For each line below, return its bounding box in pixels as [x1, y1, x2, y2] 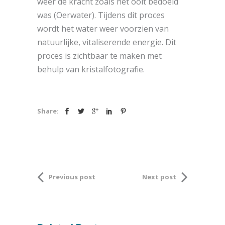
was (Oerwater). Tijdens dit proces [37, 9, 165, 21]
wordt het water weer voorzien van [37, 23, 169, 34]
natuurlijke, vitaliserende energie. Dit [37, 36, 176, 48]
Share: [37, 106, 59, 116]
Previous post [49, 172, 95, 181]
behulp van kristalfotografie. [37, 63, 145, 75]
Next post [142, 172, 176, 181]
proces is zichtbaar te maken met [37, 50, 162, 61]
